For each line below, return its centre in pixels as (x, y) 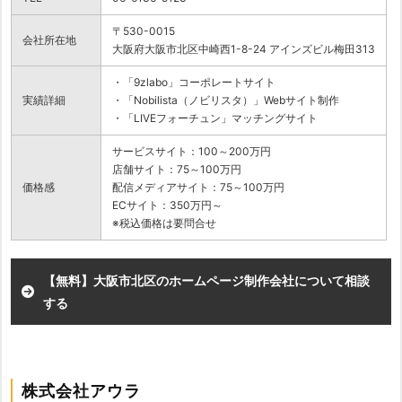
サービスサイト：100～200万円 (192, 152)
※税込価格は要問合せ (164, 223)
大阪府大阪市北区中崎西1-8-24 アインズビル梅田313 (244, 49)
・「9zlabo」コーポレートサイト (194, 83)
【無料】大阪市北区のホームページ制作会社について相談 (206, 281)
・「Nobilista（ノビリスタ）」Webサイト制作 (226, 100)
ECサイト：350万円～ (167, 205)
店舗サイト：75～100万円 (177, 170)
